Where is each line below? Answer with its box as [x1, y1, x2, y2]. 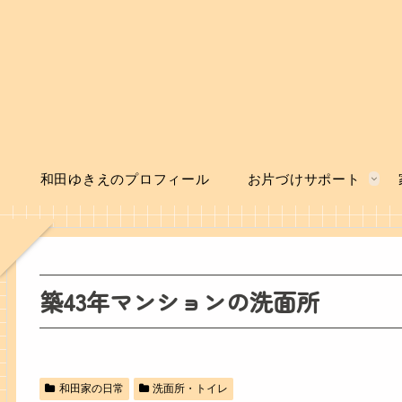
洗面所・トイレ [153, 382, 229, 395]
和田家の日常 [58, 382, 124, 395]
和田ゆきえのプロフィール [39, 170, 210, 187]
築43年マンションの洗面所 [39, 284, 319, 318]
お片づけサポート [247, 170, 361, 187]
